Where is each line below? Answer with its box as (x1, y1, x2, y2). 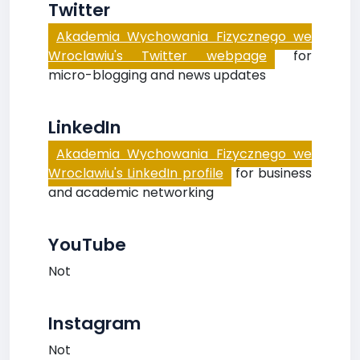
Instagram (48, 311, 141, 336)
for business (231, 164, 312, 182)
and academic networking (48, 183, 214, 202)
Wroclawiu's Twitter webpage (48, 47, 267, 65)
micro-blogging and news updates (48, 66, 266, 84)
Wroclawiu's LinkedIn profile (48, 164, 223, 182)
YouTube (48, 232, 126, 257)
